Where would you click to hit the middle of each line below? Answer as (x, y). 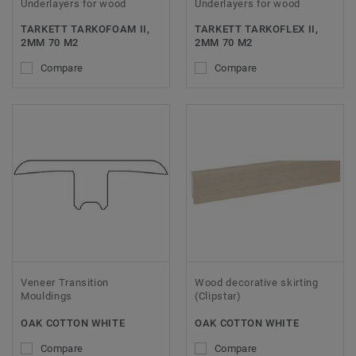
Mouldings (46, 296)
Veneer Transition (65, 282)
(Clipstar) (218, 296)
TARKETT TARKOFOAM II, (85, 29)
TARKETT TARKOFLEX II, (257, 29)
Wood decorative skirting (257, 282)
